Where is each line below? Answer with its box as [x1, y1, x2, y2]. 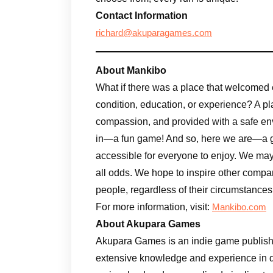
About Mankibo [96, 65, 166, 76]
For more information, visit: [96, 201, 212, 212]
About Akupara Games [96, 218, 200, 229]
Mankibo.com [212, 202, 266, 212]
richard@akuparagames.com [96, 27, 212, 38]
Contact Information [96, 10, 188, 21]
